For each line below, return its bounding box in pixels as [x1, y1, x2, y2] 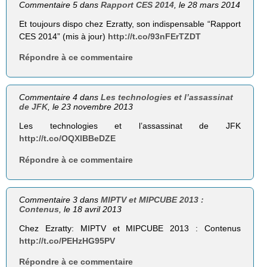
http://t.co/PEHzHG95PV [19, 235, 116, 246]
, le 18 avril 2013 [59, 204, 122, 214]
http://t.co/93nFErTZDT [108, 32, 201, 42]
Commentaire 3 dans [19, 194, 101, 204]
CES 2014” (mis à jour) [19, 32, 108, 42]
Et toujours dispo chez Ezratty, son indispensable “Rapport [19, 19, 241, 29]
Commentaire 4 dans [19, 92, 101, 103]
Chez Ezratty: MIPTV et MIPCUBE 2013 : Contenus [19, 223, 241, 233]
